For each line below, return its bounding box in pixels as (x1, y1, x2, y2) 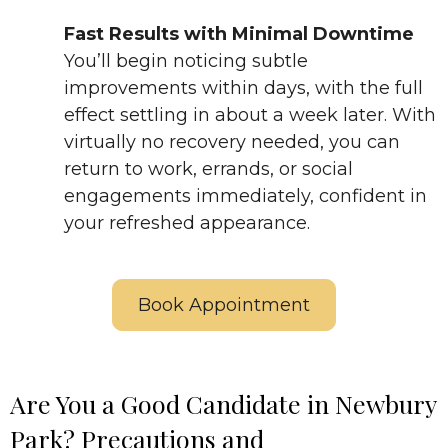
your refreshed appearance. (64, 212, 310, 235)
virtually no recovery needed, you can (64, 131, 400, 154)
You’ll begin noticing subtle (64, 50, 308, 73)
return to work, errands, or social (64, 158, 353, 181)
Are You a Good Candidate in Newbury (10, 387, 436, 421)
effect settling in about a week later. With (64, 104, 436, 127)
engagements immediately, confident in (64, 185, 427, 208)
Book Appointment (138, 294, 310, 317)
